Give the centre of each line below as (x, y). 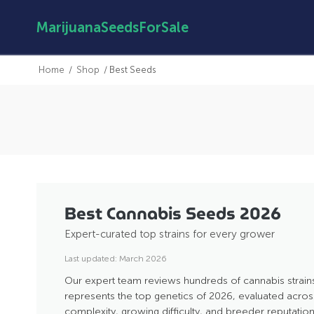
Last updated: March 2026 (116, 258)
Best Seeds (133, 70)
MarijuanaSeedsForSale (112, 27)
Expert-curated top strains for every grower (170, 234)
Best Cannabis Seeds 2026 (173, 214)
